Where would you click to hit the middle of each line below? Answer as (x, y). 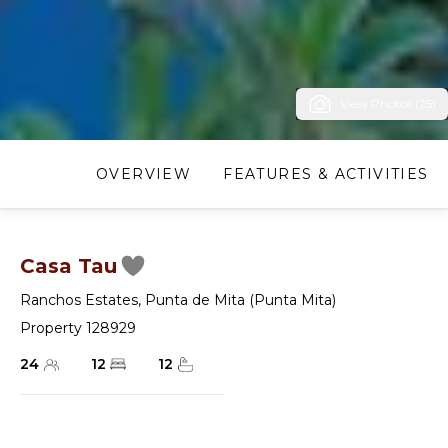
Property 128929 (78, 328)
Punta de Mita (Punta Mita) (240, 300)
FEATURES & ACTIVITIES (326, 174)
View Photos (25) (388, 104)
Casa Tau (68, 266)
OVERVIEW (144, 174)
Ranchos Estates (79, 300)
